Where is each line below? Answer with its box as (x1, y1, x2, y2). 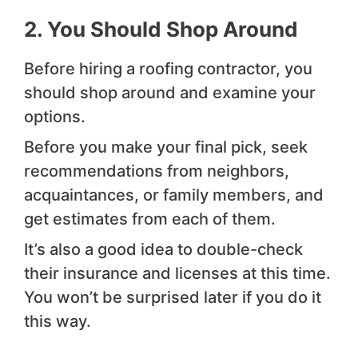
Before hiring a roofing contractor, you (24, 59, 312, 79)
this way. (24, 312, 91, 332)
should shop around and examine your (24, 83, 316, 103)
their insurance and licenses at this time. (24, 264, 331, 284)
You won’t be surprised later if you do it (24, 288, 321, 308)
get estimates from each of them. (24, 209, 276, 229)
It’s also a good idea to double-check (24, 240, 303, 260)
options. (24, 107, 86, 127)
